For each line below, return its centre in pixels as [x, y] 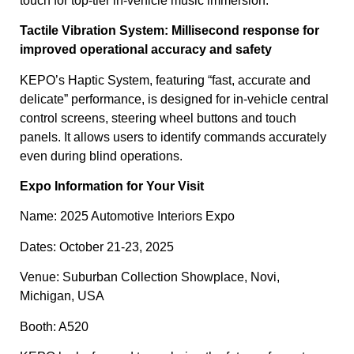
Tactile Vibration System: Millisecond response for [169, 31]
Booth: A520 [54, 326]
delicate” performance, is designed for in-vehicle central [174, 99]
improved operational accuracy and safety [146, 50]
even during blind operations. [101, 156]
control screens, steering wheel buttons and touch [158, 118]
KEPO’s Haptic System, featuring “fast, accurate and [165, 80]
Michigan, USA [62, 296]
